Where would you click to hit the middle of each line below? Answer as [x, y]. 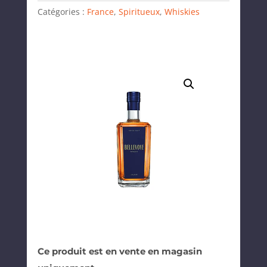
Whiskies [182, 11]
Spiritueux [139, 11]
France [100, 11]
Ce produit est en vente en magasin [119, 251]
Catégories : [62, 11]
